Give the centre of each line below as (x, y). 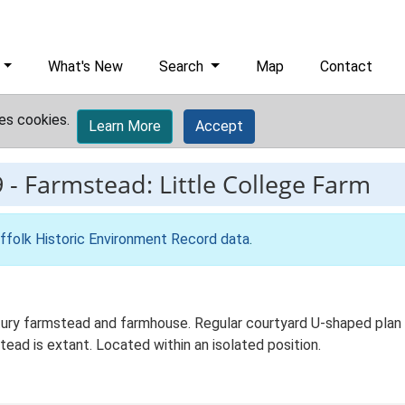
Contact (347, 66)
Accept (219, 126)
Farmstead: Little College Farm (198, 184)
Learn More (125, 126)
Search (184, 66)
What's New (86, 66)
